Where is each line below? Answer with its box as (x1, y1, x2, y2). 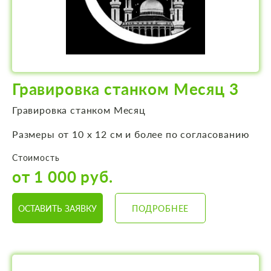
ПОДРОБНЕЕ (131, 203, 189, 214)
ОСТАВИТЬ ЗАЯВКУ (18, 203, 97, 214)
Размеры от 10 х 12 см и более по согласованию (12, 128, 250, 140)
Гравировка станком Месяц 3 (12, 79, 239, 99)
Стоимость (12, 152, 60, 163)
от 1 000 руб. (12, 167, 113, 187)
